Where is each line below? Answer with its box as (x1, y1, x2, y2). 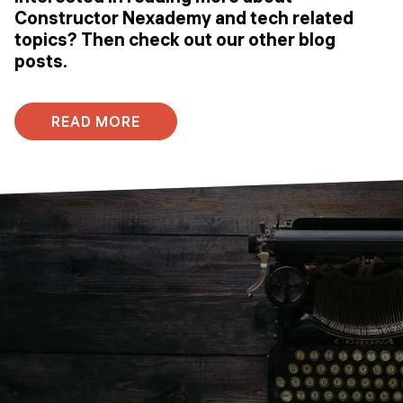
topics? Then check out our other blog (14, 28, 336, 51)
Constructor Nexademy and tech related (14, 6, 354, 30)
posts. (14, 49, 67, 73)
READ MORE (51, 112, 140, 131)
